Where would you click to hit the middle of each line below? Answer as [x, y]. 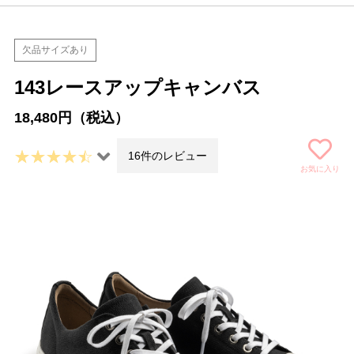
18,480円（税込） [71, 118]
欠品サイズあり [55, 50]
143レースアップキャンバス [137, 87]
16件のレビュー [168, 156]
